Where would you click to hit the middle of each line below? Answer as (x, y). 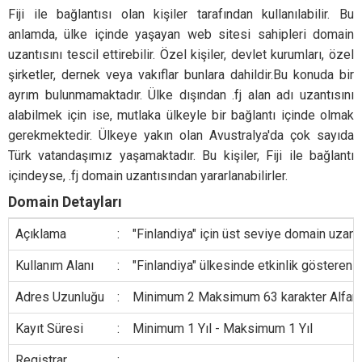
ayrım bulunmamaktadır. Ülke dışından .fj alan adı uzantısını (181, 95)
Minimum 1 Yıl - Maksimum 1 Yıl (223, 328)
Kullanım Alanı (55, 265)
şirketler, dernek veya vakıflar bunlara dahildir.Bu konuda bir (181, 75)
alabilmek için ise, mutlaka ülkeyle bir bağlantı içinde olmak (181, 115)
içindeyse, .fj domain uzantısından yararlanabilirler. (148, 176)
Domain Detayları (65, 202)
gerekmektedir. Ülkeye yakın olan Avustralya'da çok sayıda (181, 135)
